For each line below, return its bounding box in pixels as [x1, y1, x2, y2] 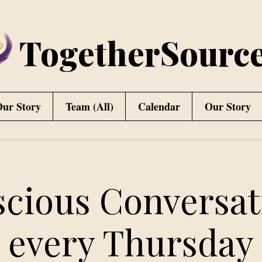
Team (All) [65, 99, 113, 114]
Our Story [204, 99, 251, 114]
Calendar [137, 99, 180, 114]
